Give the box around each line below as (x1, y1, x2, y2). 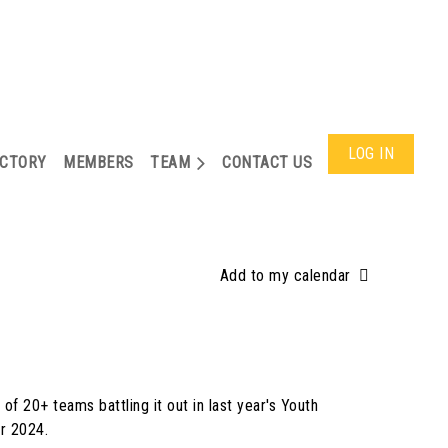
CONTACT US (222, 153, 312, 172)
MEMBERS (63, 153, 134, 172)
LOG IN (348, 144, 394, 163)
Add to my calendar (219, 266, 351, 285)
